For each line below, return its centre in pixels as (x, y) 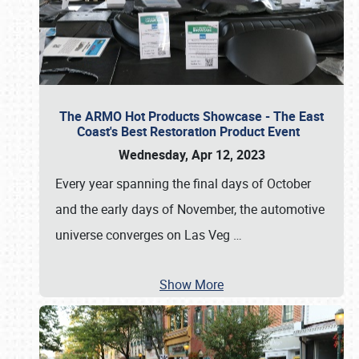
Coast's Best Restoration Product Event (192, 131)
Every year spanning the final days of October (183, 184)
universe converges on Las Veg (144, 235)
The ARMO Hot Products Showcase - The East (192, 116)
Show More (192, 284)
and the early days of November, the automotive (190, 209)
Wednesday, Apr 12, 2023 (192, 155)
